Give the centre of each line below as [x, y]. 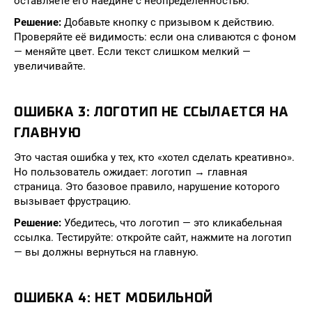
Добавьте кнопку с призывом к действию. [168, 22]
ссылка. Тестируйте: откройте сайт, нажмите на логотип [153, 237]
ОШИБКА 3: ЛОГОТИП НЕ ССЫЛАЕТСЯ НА [151, 112]
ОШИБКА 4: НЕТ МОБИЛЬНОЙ [114, 298]
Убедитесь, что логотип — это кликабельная [172, 223]
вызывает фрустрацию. [72, 201]
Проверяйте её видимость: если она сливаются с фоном [155, 37]
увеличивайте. [50, 66]
